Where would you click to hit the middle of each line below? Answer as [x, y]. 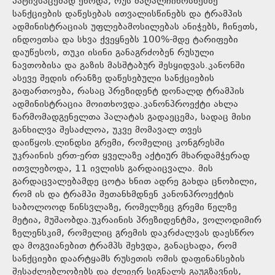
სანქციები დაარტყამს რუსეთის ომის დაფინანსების [129, 259]
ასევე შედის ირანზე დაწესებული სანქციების [113, 79]
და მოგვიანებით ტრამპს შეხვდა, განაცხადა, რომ [125, 246]
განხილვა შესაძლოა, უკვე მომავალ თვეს [107, 130]
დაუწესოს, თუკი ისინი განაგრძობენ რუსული [113, 53]
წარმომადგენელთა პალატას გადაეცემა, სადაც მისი [132, 117]
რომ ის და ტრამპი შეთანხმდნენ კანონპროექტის [123, 195]
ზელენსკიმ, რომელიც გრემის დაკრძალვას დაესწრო [133, 233]
